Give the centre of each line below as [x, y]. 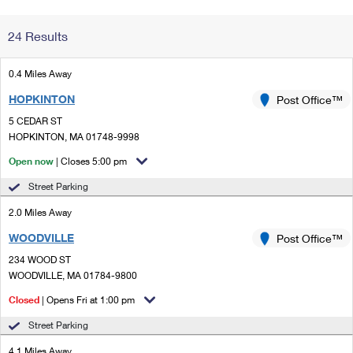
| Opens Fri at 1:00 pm [87, 300]
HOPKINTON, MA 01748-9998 [74, 137]
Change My [258, 26]
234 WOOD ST [40, 260]
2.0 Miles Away [40, 212]
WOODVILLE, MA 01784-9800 [73, 275]
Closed [24, 300]
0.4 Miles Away [40, 74]
